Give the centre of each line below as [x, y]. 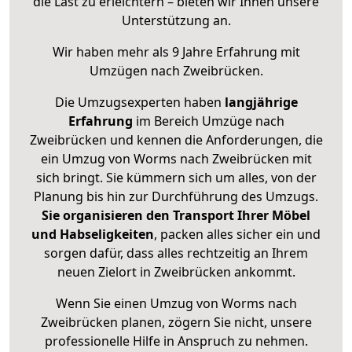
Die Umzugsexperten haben [139, 103]
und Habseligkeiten [93, 235]
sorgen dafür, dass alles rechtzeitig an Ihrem [176, 253]
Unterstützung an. [176, 21]
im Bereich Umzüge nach [208, 121]
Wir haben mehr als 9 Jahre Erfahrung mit [176, 52]
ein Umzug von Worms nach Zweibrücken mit [176, 159]
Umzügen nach [136, 71]
